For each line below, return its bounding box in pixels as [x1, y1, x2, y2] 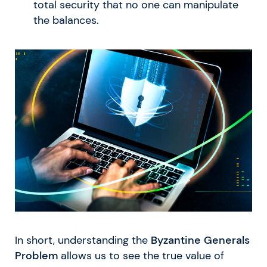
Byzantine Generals [151, 234, 250, 247]
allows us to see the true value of [58, 249, 224, 263]
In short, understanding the [15, 234, 151, 247]
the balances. [33, 14, 99, 27]
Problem [15, 249, 58, 263]
